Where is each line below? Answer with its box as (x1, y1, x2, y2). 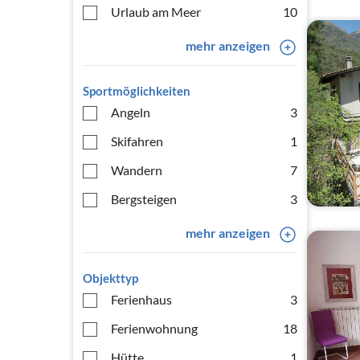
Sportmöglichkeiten (83, 84, 190, 98)
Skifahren (111, 133, 163, 149)
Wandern (111, 162, 162, 178)
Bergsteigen (111, 191, 177, 207)
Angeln (111, 104, 150, 120)
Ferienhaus (111, 292, 172, 307)
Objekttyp (83, 271, 138, 285)
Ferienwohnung (111, 321, 198, 336)
